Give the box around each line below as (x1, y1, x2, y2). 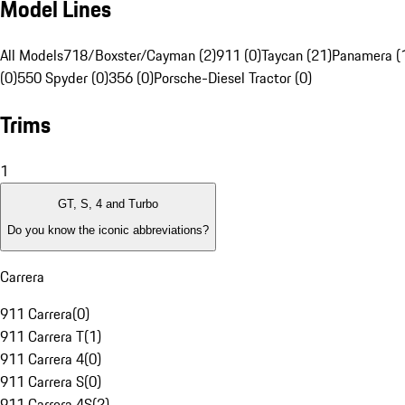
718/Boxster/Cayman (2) (63, 44, 216, 67)
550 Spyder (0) (17, 67, 108, 89)
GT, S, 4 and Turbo (58, 197, 158, 212)
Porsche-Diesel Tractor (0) (154, 67, 312, 89)
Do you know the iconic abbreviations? (7, 222, 209, 237)
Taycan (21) (261, 44, 332, 67)
